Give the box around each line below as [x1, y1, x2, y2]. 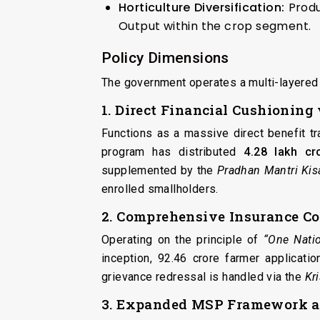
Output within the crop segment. [119, 17, 311, 34]
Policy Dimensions [101, 49, 229, 66]
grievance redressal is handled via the [101, 269, 305, 284]
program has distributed [101, 144, 244, 159]
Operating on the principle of [101, 232, 264, 246]
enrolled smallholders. [101, 181, 219, 196]
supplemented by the [101, 163, 217, 177]
